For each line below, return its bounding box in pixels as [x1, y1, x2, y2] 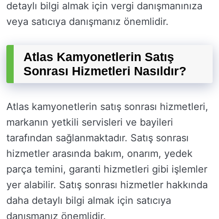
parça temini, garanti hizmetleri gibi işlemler [6, 163, 207, 175]
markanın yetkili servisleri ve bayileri [6, 116, 173, 129]
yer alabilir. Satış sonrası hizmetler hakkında [6, 179, 208, 191]
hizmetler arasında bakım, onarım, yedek [6, 148, 193, 160]
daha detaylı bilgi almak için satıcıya [6, 195, 171, 207]
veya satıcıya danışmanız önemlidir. [6, 16, 169, 28]
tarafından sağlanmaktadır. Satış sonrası [6, 132, 189, 144]
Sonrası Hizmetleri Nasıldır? [23, 64, 186, 78]
